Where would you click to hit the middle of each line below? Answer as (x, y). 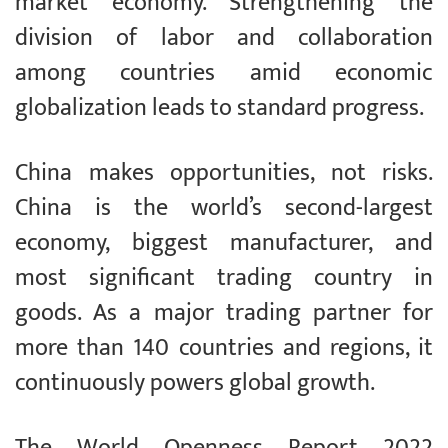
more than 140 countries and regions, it (224, 348)
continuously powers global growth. (195, 383)
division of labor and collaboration (224, 38)
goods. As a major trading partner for (224, 313)
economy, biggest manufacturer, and (224, 243)
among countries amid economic (224, 73)
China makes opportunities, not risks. (224, 173)
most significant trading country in (224, 278)
